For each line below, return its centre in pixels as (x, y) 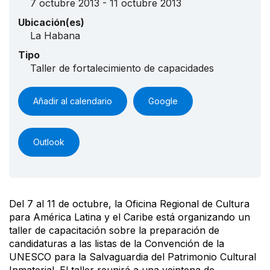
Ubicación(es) (51, 22)
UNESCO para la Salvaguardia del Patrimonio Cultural (133, 256)
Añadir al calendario (73, 101)
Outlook (49, 142)
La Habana (55, 35)
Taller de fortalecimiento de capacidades (122, 68)
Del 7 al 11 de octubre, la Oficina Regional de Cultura (129, 203)
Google (163, 101)
